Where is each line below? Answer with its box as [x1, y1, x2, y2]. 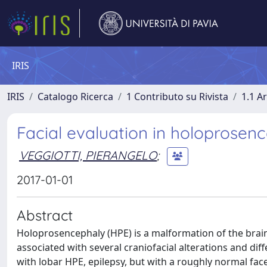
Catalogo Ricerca [38, 90, 113, 103]
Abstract [17, 206, 73, 224]
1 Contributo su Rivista [126, 90, 228, 103]
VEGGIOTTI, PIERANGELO [19, 147, 157, 163]
